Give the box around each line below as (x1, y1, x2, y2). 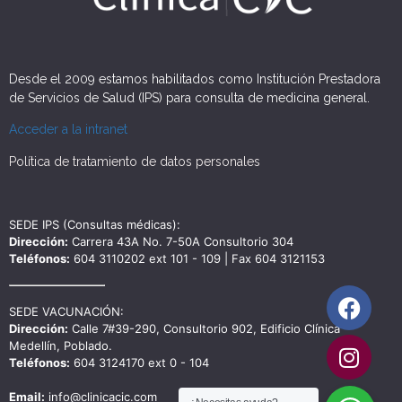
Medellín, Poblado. (9, 338, 112, 354)
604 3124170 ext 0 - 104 (70, 355, 209, 371)
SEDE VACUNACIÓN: (9, 304, 124, 319)
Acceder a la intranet (9, 122, 127, 137)
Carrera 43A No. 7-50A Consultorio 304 (68, 234, 293, 249)
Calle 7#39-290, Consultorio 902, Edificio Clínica (68, 321, 340, 336)
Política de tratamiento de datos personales (9, 153, 260, 169)
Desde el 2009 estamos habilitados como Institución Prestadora (9, 71, 380, 86)
